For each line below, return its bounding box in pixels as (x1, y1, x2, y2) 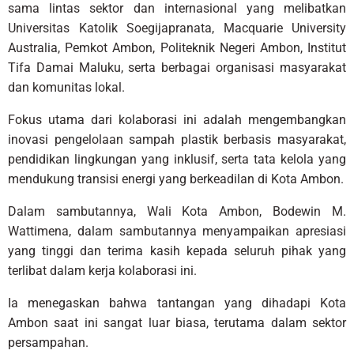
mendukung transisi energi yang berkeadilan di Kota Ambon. (8, 171, 344, 186)
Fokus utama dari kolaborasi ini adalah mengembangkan (8, 111, 346, 127)
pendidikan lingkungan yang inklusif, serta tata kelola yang (8, 151, 346, 167)
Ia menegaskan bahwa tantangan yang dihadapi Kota (8, 295, 346, 311)
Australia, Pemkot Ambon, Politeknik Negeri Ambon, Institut (8, 40, 346, 55)
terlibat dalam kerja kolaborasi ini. (8, 262, 197, 278)
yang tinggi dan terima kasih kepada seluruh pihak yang (8, 243, 346, 258)
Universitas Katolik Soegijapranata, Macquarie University (8, 20, 346, 36)
